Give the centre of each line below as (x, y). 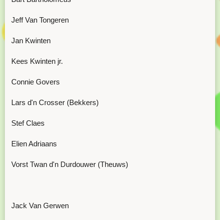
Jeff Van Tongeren (40, 20)
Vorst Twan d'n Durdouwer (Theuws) (70, 164)
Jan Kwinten (31, 41)
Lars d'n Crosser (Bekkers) (55, 102)
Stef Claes (28, 123)
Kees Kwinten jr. (37, 61)
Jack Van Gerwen (40, 206)
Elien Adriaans (34, 144)
